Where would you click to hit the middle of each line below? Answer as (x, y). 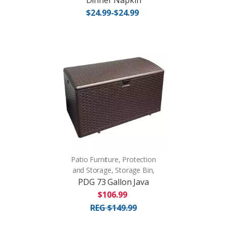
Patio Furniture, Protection (113, 159)
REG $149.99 (113, 207)
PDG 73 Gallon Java (113, 182)
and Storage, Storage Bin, (113, 170)
